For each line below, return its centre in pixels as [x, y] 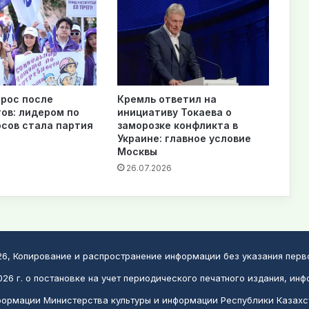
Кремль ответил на [167, 99]
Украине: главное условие [184, 138]
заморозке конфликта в [177, 125]
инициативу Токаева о [174, 112]
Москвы [137, 151]
